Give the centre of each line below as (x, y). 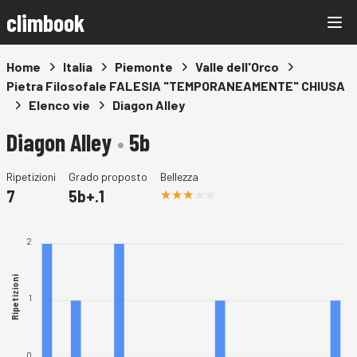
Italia (78, 67)
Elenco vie (59, 105)
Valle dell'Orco (237, 67)
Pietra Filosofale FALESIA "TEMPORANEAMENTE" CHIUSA (176, 86)
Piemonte (144, 67)
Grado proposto (108, 177)
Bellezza (179, 177)
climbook (45, 22)
